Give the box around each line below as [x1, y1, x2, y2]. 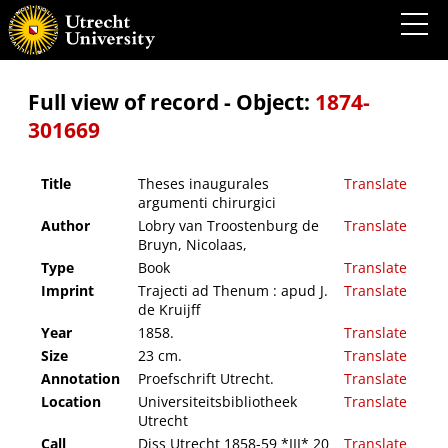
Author [41, 216, 90, 236]
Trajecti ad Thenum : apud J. [138, 281, 328, 301]
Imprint [41, 281, 94, 301]
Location [41, 392, 101, 412]
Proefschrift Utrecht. [138, 369, 274, 389]
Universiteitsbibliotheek [138, 392, 297, 412]
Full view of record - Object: [28, 88, 315, 116]
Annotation [41, 369, 120, 389]
